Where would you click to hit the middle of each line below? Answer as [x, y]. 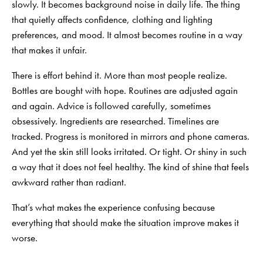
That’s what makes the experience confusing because [113, 207]
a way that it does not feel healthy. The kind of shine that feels [130, 166]
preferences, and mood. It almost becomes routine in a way [127, 34]
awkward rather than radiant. [69, 182]
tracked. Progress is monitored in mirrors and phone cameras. [131, 136]
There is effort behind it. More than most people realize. [119, 75]
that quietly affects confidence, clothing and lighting [112, 19]
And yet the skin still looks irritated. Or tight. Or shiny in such [129, 151]
